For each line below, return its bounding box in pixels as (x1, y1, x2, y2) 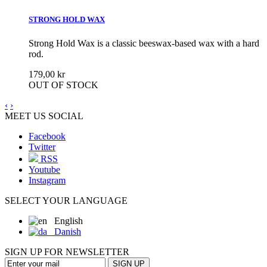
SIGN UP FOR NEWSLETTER (5, 246, 129, 257)
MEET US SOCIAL (5, 110, 83, 121)
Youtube (29, 164, 60, 175)
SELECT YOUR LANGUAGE (5, 195, 128, 206)
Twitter (29, 141, 55, 152)
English (47, 215, 83, 226)
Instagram (29, 175, 66, 185)
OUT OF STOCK (29, 79, 98, 90)
